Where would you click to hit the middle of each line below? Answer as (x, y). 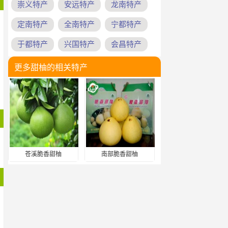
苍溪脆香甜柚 (43, 154)
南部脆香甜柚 (120, 154)
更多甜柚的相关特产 (51, 67)
